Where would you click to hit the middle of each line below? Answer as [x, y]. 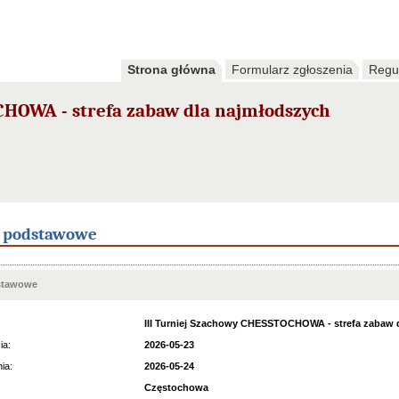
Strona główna [171, 69]
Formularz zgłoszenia [292, 69]
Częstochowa [176, 387]
